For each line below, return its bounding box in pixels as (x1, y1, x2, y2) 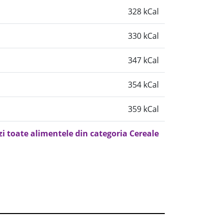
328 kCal (128, 6, 159, 17)
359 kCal (128, 104, 159, 114)
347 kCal (128, 55, 159, 66)
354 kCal (128, 79, 159, 90)
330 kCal (128, 30, 159, 41)
